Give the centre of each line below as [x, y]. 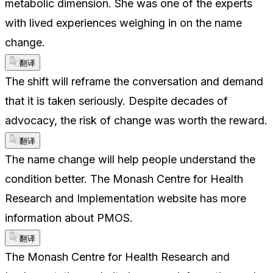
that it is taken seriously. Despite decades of [116, 101]
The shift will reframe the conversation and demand [134, 81]
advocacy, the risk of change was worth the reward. [136, 120]
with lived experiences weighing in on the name [123, 23]
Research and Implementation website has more [126, 198]
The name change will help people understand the [130, 159]
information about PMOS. [69, 218]
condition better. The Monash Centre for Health [124, 179]
